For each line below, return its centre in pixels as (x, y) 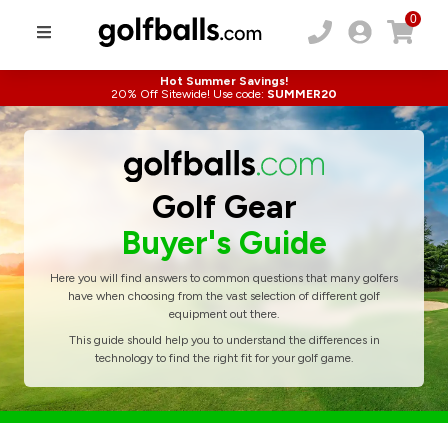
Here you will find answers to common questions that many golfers (224, 277)
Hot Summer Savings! (224, 81)
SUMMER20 (302, 94)
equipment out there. (224, 313)
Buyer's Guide (224, 242)
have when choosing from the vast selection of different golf (224, 295)
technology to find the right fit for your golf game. (224, 357)
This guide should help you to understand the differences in (224, 339)
